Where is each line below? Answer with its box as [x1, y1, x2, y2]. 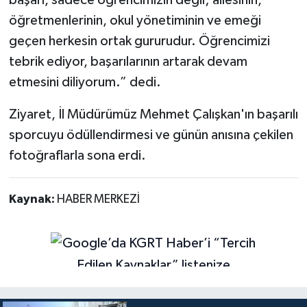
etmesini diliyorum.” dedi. [8, 75, 161, 89]
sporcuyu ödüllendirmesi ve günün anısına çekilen [8, 127, 293, 142]
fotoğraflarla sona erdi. [8, 148, 146, 162]
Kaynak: [8, 193, 57, 206]
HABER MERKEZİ [56, 193, 140, 206]
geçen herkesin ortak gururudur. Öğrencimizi [8, 34, 270, 48]
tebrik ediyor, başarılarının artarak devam [8, 54, 247, 69]
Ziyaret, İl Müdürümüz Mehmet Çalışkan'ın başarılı [8, 107, 298, 121]
